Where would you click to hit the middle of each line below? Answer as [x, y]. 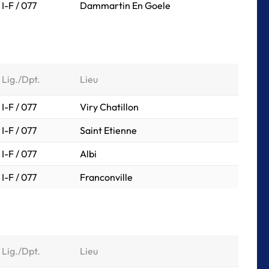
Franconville [106, 177]
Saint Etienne [108, 130]
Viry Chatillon [109, 107]
